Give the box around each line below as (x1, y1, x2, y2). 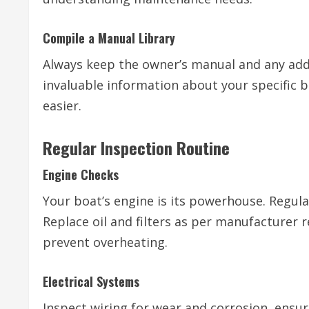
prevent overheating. (43, 234, 168, 251)
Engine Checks (43, 166, 119, 184)
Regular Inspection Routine (43, 135, 230, 161)
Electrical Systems (43, 272, 139, 291)
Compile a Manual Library (43, 29, 175, 48)
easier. (43, 97, 81, 114)
